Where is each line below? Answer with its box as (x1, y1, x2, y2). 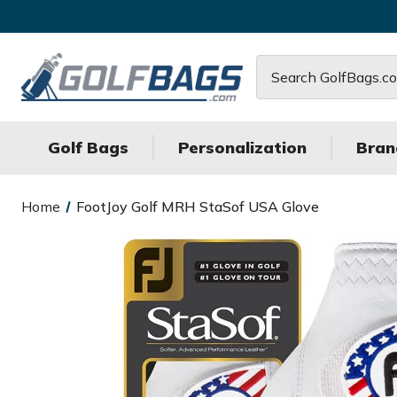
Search (256, 57, 301, 75)
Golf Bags (48, 137, 128, 158)
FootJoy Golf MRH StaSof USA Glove (75, 198, 319, 215)
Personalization (178, 137, 307, 158)
